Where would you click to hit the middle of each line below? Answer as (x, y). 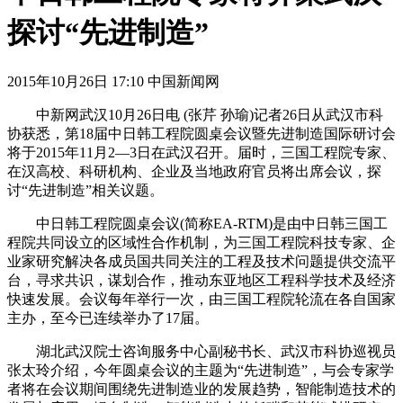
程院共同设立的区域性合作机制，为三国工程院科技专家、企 (201, 242)
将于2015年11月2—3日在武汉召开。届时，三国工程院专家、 (201, 152)
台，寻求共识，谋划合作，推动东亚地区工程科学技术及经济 (201, 280)
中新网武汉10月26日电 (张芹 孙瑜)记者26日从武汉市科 (195, 114)
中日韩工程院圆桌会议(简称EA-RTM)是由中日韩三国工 (197, 223)
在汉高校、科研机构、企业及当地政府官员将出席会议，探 (194, 171)
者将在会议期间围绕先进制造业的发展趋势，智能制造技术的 (201, 389)
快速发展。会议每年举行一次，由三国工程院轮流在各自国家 (201, 299)
